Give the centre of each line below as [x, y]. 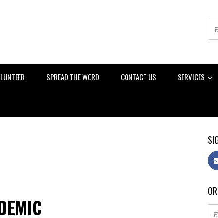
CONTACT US [138, 77]
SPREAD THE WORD [73, 77]
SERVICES [192, 77]
